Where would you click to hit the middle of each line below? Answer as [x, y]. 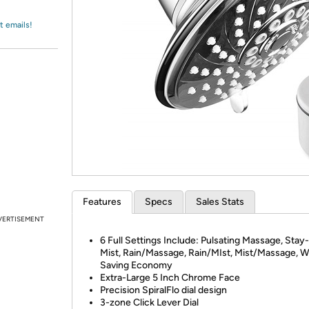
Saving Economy [136, 265]
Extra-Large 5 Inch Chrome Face [170, 278]
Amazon [44, 23]
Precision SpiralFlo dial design [163, 290]
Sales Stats [220, 202]
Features [102, 202]
